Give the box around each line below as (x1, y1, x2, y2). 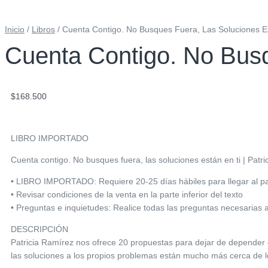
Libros (32, 24, 55, 34)
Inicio (5, 24, 25, 34)
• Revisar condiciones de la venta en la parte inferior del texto (11, 189, 243, 199)
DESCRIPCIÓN (11, 224, 68, 234)
